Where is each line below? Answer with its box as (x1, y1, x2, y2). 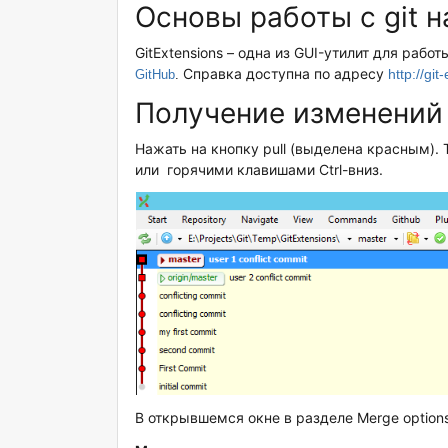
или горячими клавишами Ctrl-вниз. (135, 161, 384, 178)
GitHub (135, 67, 176, 82)
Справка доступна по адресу (183, 65, 389, 82)
